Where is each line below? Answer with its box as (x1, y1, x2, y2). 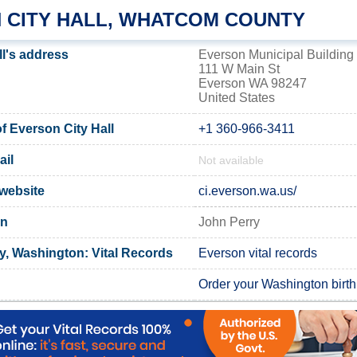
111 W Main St (198, 61, 280, 76)
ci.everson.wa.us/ (198, 183, 296, 198)
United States (198, 90, 275, 104)
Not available (198, 154, 264, 167)
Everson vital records (198, 245, 317, 260)
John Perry (198, 214, 260, 229)
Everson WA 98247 (198, 76, 307, 90)
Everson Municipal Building (198, 47, 354, 61)
